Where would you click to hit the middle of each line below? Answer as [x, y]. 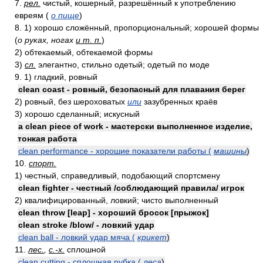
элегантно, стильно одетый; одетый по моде [123, 65]
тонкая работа [47, 139]
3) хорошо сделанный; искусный [77, 114]
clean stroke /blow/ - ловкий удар [86, 225]
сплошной [85, 249]
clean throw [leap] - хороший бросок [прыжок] [114, 213]
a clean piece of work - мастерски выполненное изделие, [135, 126]
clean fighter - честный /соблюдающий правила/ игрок [131, 188]
